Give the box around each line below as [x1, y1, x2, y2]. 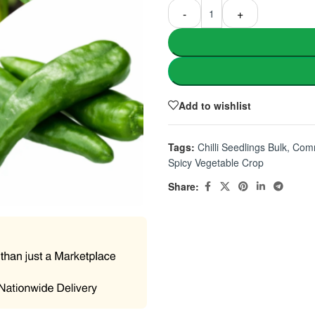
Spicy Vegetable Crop [168, 155, 264, 170]
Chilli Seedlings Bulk [198, 140, 287, 155]
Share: [168, 179, 199, 194]
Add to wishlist [179, 98, 251, 112]
